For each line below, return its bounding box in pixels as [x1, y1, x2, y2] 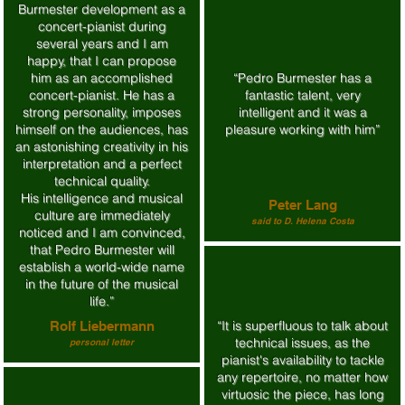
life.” [89, 293, 114, 309]
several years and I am [35, 35, 168, 52]
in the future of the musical [25, 276, 178, 292]
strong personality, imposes [23, 104, 181, 120]
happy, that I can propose [27, 52, 176, 69]
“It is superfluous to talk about [217, 317, 388, 334]
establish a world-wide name [19, 259, 184, 275]
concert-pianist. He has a [29, 87, 174, 103]
